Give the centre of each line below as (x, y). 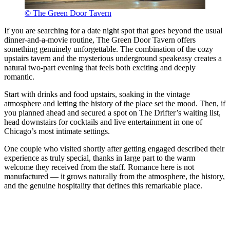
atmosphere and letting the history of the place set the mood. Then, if (115, 103)
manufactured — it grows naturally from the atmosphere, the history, (114, 176)
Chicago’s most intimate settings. (57, 131)
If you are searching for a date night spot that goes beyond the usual (113, 30)
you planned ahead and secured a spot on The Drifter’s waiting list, (112, 112)
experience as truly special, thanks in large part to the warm (100, 158)
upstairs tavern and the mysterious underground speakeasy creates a (113, 58)
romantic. (19, 76)
